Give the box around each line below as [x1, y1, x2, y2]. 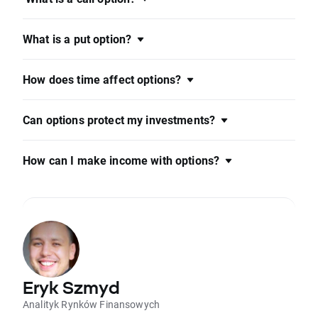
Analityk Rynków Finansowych [23, 297, 160, 311]
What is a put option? [23, 31, 132, 46]
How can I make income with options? [23, 152, 220, 168]
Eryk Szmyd [23, 277, 120, 297]
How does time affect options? [23, 71, 182, 87]
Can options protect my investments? [23, 111, 216, 127]
